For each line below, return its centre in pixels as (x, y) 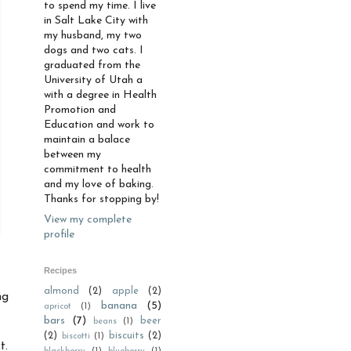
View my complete (88, 220)
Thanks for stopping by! (101, 199)
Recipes (60, 270)
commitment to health (98, 170)
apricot (58, 307)
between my (72, 155)
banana (119, 306)
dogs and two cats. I (94, 51)
